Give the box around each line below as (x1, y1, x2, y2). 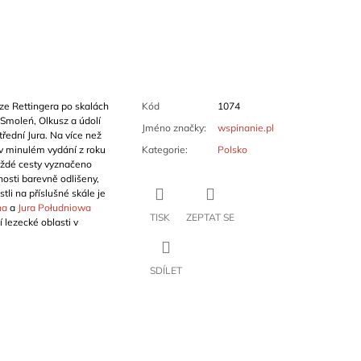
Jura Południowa (17, 201, 91, 214)
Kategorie (141, 143, 185, 156)
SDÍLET (149, 264, 182, 277)
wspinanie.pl (217, 122, 274, 135)
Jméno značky (141, 122, 204, 135)
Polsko (217, 143, 247, 156)
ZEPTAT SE (185, 211, 234, 224)
